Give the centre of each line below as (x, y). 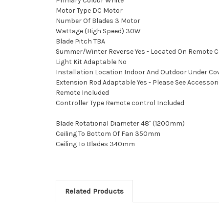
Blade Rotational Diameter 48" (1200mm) (120, 123)
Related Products (94, 191)
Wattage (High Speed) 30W (98, 31)
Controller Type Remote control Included (120, 103)
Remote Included (82, 92)
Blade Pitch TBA (80, 41)
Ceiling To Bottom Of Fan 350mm (108, 133)
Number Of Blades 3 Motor (98, 21)
